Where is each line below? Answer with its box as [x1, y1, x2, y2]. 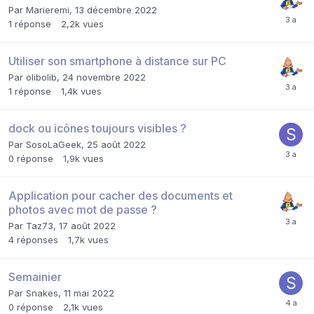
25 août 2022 [87, 138, 146, 150]
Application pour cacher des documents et [8, 188, 233, 203]
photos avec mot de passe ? [8, 202, 157, 217]
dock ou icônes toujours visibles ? [8, 121, 186, 135]
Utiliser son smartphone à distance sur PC [8, 53, 226, 68]
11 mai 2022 [64, 287, 114, 299]
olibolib [26, 71, 57, 83]
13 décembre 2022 [75, 4, 157, 15]
